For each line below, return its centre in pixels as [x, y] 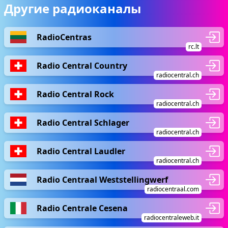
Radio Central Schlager [83, 122]
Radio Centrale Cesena [82, 208]
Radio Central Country [82, 65]
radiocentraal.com [173, 189]
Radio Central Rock [75, 94]
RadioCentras [64, 37]
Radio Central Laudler [81, 151]
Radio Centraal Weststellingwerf [102, 179]
